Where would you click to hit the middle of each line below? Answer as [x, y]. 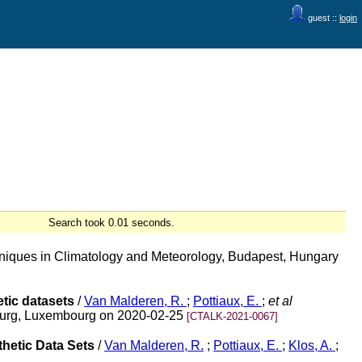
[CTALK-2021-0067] [232, 316]
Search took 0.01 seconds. [112, 223]
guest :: [322, 18]
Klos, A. [312, 346]
